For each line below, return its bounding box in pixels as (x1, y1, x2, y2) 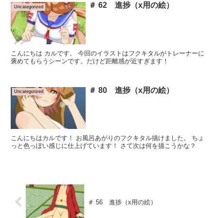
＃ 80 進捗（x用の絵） (89, 86, 174, 94)
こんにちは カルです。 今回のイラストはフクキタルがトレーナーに (11, 49, 205, 57)
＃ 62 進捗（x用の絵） (89, 1, 174, 10)
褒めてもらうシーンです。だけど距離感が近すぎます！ (11, 57, 169, 65)
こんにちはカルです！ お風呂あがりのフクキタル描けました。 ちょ (11, 134, 205, 142)
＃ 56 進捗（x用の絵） (87, 198, 157, 206)
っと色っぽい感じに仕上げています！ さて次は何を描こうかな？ (11, 142, 197, 149)
